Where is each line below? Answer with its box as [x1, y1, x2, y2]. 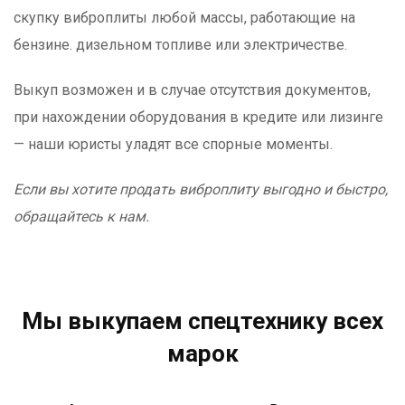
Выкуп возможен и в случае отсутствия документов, [14, 80, 371, 99]
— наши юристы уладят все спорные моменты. [14, 135, 333, 153]
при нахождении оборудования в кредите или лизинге [14, 108, 383, 126]
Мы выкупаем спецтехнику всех [22, 306, 383, 334]
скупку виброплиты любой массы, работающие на [14, 8, 355, 26]
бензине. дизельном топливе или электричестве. [14, 35, 347, 53]
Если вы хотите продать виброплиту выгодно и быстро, [14, 180, 388, 198]
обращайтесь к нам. [14, 207, 149, 225]
